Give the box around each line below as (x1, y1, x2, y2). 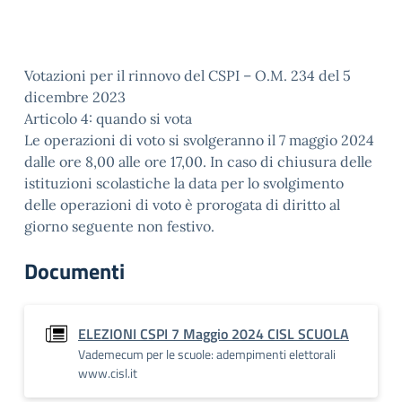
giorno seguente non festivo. (24, 217, 214, 235)
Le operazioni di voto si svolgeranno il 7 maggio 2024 (24, 131, 374, 149)
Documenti (24, 255, 125, 287)
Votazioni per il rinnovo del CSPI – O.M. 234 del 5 (24, 66, 351, 84)
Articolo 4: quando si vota (24, 109, 192, 127)
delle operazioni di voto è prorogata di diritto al (24, 196, 340, 214)
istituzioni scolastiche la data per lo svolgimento (24, 174, 344, 192)
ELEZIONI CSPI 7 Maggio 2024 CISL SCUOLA (78, 323, 349, 345)
